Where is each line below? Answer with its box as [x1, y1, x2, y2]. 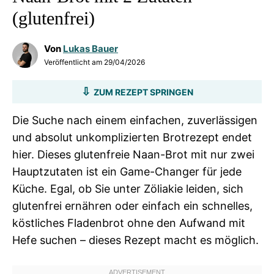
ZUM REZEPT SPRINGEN [93, 87, 193, 97]
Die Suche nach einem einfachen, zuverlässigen [12, 114, 257, 127]
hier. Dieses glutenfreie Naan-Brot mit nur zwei [12, 148, 254, 161]
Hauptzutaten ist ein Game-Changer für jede [12, 165, 242, 178]
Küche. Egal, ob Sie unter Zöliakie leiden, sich [12, 182, 243, 195]
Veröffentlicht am [44, 57, 104, 67]
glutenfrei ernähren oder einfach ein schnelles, [12, 199, 253, 212]
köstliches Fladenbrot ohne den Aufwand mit [12, 217, 245, 229]
